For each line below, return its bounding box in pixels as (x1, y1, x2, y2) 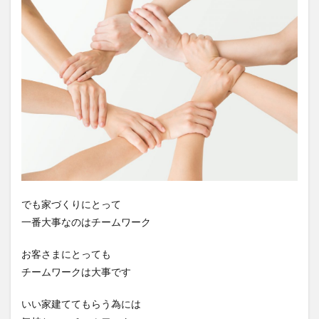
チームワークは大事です (21, 265, 131, 278)
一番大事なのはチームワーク (21, 215, 151, 228)
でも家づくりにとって (21, 197, 121, 210)
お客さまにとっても (21, 247, 111, 260)
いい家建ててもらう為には (21, 297, 141, 310)
